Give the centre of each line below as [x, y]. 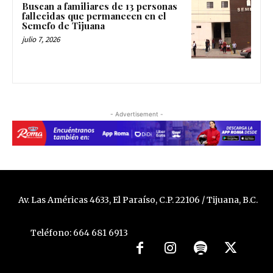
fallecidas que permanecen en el [94, 16]
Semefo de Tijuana [63, 26]
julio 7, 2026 [41, 40]
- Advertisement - [136, 114]
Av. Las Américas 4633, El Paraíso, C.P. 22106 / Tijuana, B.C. [138, 200]
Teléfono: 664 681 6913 [79, 233]
